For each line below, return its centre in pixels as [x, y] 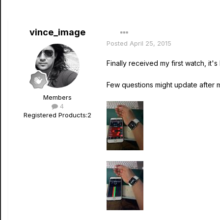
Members [57, 97]
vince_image [57, 32]
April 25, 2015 [151, 43]
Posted [118, 43]
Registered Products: [55, 115]
